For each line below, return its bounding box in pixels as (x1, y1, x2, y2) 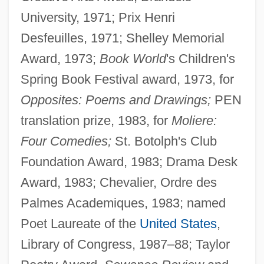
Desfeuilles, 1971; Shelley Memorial (20, 30, 225, 45)
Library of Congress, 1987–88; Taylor (20, 236, 230, 252)
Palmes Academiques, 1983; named (20, 195, 226, 210)
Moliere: (171, 113, 217, 128)
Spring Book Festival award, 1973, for (20, 71, 234, 87)
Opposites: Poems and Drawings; (20, 92, 211, 107)
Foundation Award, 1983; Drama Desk (20, 154, 237, 169)
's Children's (166, 51, 235, 66)
